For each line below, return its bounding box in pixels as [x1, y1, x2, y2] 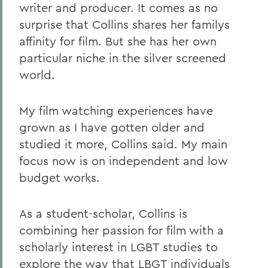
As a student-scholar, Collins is [19, 206, 187, 221]
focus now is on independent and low [19, 153, 228, 168]
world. [19, 67, 55, 82]
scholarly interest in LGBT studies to [19, 239, 218, 254]
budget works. [19, 170, 100, 185]
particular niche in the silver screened [19, 50, 226, 65]
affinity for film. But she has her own [19, 33, 217, 48]
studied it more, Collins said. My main [19, 136, 227, 151]
